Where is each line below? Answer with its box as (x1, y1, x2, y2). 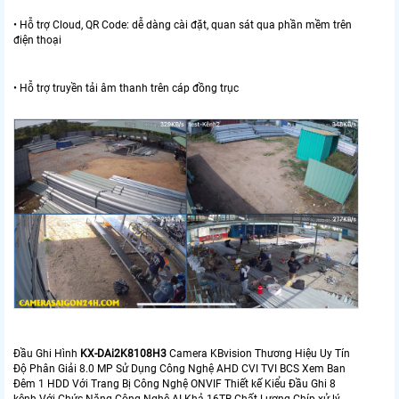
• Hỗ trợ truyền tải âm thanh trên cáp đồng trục (13, 81, 239, 94)
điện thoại (13, 33, 61, 46)
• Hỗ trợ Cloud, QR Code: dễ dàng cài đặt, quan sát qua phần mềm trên (13, 18, 352, 31)
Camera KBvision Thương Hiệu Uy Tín (167, 346, 350, 360)
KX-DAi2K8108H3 (80, 346, 167, 360)
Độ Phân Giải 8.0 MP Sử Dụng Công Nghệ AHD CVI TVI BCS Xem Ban (13, 362, 346, 375)
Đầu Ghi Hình (13, 346, 80, 360)
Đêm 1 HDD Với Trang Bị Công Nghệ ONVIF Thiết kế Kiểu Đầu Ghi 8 (13, 377, 336, 390)
